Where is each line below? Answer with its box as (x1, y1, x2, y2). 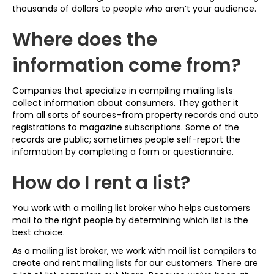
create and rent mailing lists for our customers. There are (12, 257, 258, 269)
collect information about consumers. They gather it (12, 97, 239, 109)
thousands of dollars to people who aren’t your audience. (12, 2, 256, 15)
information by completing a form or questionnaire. (12, 146, 234, 158)
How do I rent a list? (12, 170, 190, 196)
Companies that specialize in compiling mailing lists (12, 84, 233, 97)
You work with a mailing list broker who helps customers (12, 202, 250, 214)
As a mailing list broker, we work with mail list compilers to (12, 245, 257, 257)
